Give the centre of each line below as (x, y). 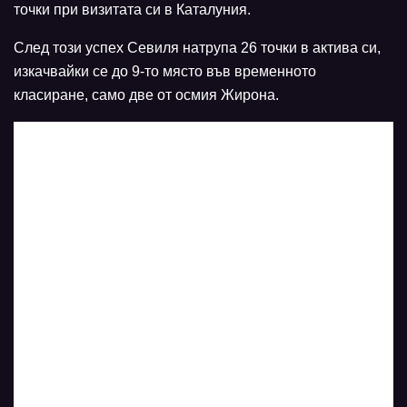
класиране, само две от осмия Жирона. (146, 94)
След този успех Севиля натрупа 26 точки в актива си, (197, 47)
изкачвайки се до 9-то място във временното (165, 71)
